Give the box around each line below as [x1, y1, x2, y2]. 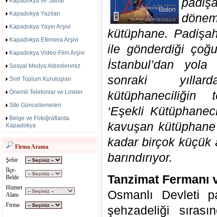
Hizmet [6, 184, 22, 191]
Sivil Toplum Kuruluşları [9, 76, 71, 82]
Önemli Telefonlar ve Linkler [9, 89, 83, 95]
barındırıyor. [108, 151, 172, 164]
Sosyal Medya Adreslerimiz [9, 62, 80, 69]
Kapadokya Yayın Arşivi [9, 23, 71, 30]
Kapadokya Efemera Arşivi [9, 36, 78, 43]
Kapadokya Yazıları [9, 10, 60, 17]
